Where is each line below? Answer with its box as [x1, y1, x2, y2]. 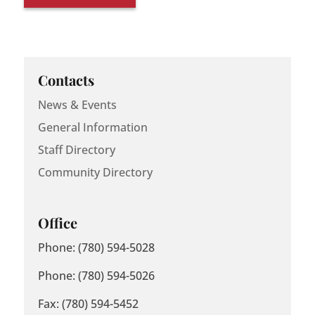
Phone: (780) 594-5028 [37, 240, 155, 256]
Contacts [37, 70, 94, 89]
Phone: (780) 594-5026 [37, 268, 155, 284]
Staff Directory [37, 141, 115, 157]
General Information [37, 119, 148, 135]
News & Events [37, 96, 117, 112]
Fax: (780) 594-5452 [37, 296, 139, 312]
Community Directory [37, 164, 153, 180]
